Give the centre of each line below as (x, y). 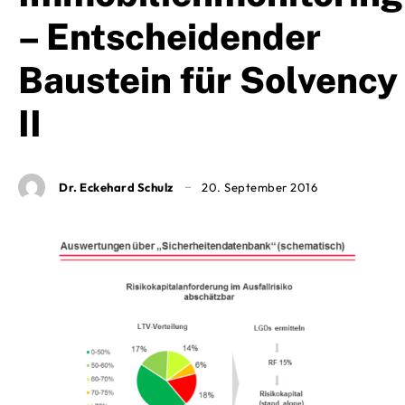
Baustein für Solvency (208, 80)
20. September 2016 (259, 188)
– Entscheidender (170, 37)
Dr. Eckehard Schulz (116, 187)
